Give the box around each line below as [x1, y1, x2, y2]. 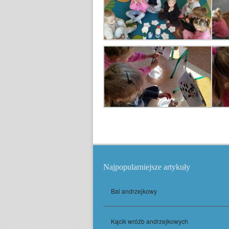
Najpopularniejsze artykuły [103, 163, 190, 172]
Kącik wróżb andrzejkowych [111, 217, 188, 226]
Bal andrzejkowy [111, 187, 157, 196]
